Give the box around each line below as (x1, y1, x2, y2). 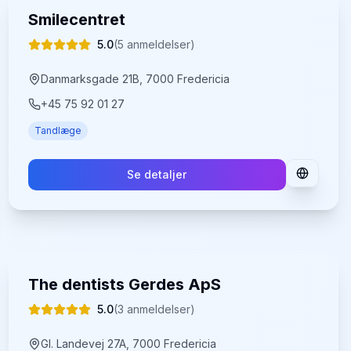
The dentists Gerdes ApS (27, 275, 221, 294)
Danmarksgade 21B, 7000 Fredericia (40, 72, 230, 85)
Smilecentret (27, 10, 125, 29)
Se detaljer (127, 168, 187, 181)
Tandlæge (34, 125, 81, 136)
